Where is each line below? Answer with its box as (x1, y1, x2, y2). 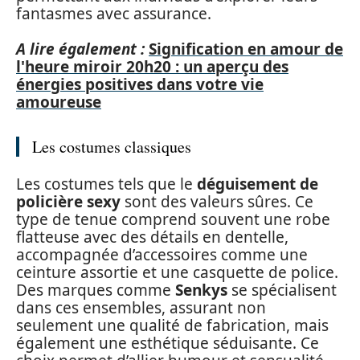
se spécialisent (227, 279, 337, 301)
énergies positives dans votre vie (16, 74, 264, 95)
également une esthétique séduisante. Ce (16, 332, 319, 354)
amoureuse (16, 92, 101, 112)
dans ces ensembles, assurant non (16, 297, 266, 318)
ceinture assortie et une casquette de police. (16, 261, 338, 283)
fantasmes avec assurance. (16, 2, 211, 24)
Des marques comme (16, 279, 175, 301)
